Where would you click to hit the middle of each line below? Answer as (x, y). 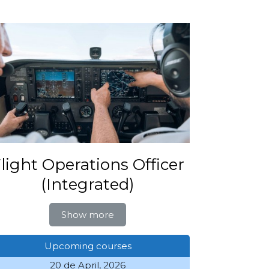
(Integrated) (88, 184)
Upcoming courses (88, 246)
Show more (88, 214)
